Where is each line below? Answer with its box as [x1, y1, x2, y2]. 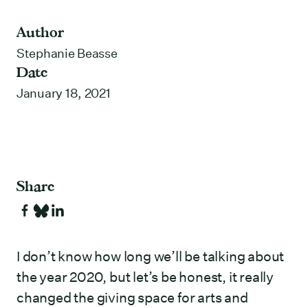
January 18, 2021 [16, 86, 111, 101]
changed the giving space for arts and [16, 289, 248, 306]
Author [16, 23, 64, 41]
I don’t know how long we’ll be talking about [16, 248, 285, 265]
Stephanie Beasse [16, 46, 118, 61]
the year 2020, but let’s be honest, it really [16, 269, 274, 285]
